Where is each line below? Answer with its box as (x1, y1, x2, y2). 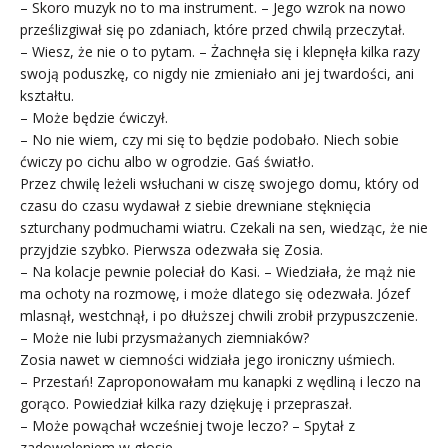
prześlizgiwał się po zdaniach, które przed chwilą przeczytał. (20, 19, 405, 39)
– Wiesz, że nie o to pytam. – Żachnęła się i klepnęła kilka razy (20, 41, 420, 61)
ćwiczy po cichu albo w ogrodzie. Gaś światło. (20, 151, 314, 171)
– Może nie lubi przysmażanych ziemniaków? (20, 327, 309, 347)
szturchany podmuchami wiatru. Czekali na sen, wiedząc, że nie (20, 217, 428, 237)
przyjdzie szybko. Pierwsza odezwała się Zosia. (20, 239, 323, 259)
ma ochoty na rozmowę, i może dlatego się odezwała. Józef (20, 283, 410, 303)
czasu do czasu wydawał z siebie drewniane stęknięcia (20, 195, 371, 215)
